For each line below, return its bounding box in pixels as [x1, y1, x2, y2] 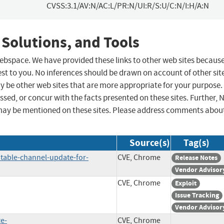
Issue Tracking [175, 190, 219, 200]
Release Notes [175, 153, 217, 163]
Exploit [175, 178, 196, 188]
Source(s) [129, 136, 170, 149]
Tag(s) [183, 136, 209, 149]
